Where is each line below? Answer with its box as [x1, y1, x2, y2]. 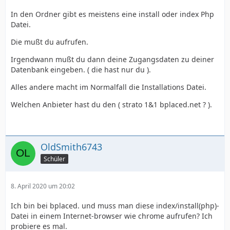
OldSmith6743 [41, 141, 102, 154]
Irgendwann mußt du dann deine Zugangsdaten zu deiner [11, 54, 214, 65]
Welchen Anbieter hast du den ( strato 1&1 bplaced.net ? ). [11, 100, 212, 110]
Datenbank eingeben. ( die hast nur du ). [11, 65, 151, 75]
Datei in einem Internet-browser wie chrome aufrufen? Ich [11, 211, 213, 221]
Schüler [44, 155, 65, 163]
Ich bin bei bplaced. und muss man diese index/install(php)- [11, 201, 219, 211]
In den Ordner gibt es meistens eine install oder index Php [11, 9, 214, 20]
